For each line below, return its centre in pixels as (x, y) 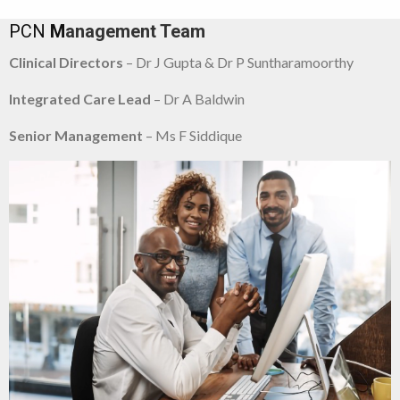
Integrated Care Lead (80, 99)
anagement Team (135, 32)
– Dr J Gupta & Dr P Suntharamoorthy (238, 62)
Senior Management (76, 136)
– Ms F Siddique (192, 136)
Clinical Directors (66, 62)
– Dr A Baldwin (198, 99)
